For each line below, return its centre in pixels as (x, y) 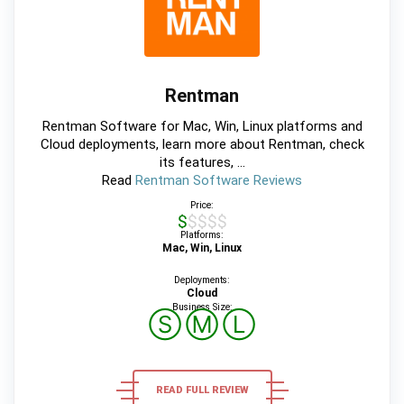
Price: (202, 206)
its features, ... (202, 163)
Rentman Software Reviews (219, 181)
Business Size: (202, 308)
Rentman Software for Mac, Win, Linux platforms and (202, 127)
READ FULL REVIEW (202, 390)
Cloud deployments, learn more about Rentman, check (202, 145)
